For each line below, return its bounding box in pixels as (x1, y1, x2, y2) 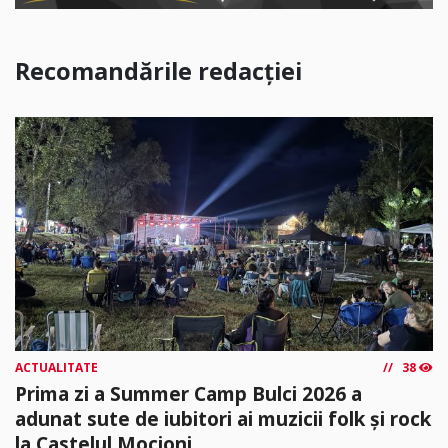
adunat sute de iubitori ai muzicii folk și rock (15, 404, 431, 432)
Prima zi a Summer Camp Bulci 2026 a (15, 379, 362, 407)
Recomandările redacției (15, 54, 302, 87)
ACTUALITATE (15, 358, 98, 376)
